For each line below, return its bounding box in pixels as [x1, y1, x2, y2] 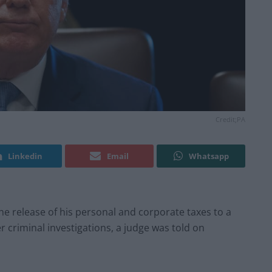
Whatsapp [188, 151, 229, 162]
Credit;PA [216, 115, 245, 124]
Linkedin [8, 151, 42, 162]
